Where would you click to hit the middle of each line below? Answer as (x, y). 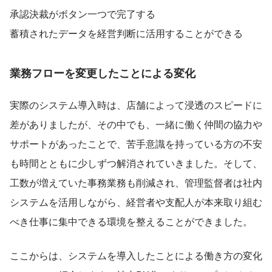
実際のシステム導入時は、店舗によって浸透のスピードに (136, 104)
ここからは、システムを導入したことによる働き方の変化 (136, 255)
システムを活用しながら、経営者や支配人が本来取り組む (136, 202)
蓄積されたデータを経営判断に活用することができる (126, 33)
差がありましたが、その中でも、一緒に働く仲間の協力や (136, 124)
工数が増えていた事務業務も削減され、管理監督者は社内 (136, 182)
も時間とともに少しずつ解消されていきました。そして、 (136, 163)
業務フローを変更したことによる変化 (103, 73)
